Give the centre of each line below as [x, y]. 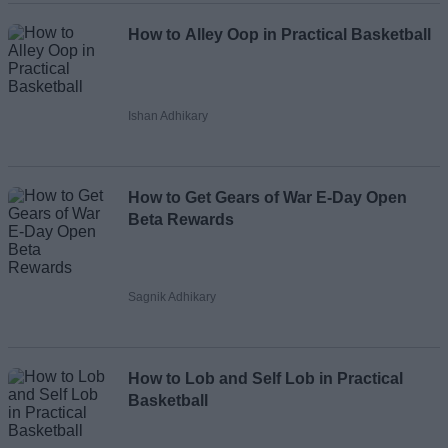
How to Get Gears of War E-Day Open [267, 198]
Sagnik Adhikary [172, 297]
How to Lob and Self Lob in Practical [265, 379]
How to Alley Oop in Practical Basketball [279, 35]
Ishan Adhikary [168, 116]
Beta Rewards [181, 220]
